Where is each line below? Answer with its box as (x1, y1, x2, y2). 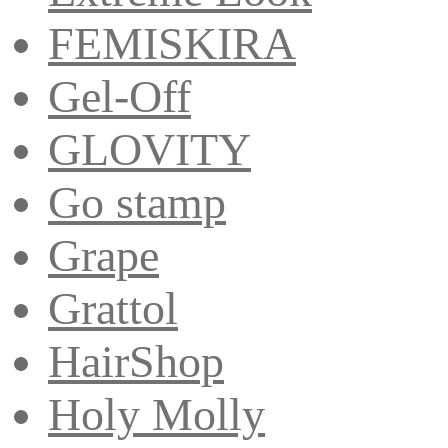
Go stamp (48, 176, 226, 228)
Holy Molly (48, 388, 265, 440)
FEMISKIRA (48, 17, 296, 69)
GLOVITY (48, 123, 251, 175)
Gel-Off (48, 70, 191, 122)
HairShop (48, 335, 224, 387)
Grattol (48, 282, 178, 334)
